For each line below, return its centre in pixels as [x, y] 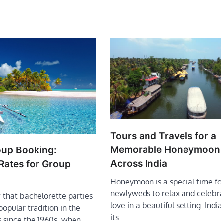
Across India [139, 163]
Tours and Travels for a [163, 136]
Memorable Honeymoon [165, 149]
